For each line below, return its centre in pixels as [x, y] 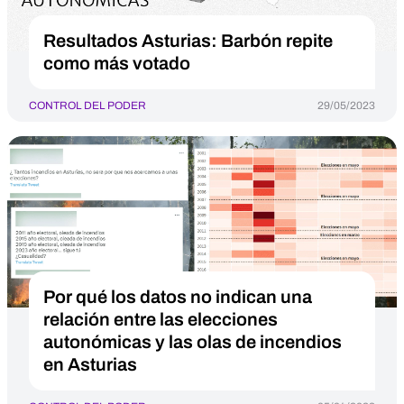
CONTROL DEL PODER [87, 106]
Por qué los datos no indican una [178, 297]
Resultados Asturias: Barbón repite [188, 41]
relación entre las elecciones [161, 319]
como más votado [117, 63]
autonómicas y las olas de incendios [193, 342]
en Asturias [90, 364]
